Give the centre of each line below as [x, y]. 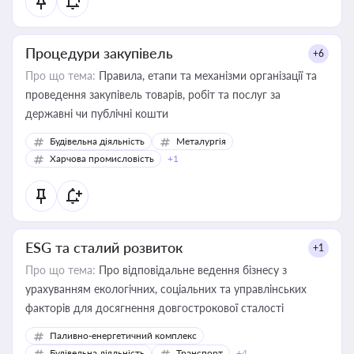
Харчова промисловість [102, 158]
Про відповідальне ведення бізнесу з [191, 270]
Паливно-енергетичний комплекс [123, 335]
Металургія [201, 141]
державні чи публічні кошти [97, 113]
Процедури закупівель [99, 53]
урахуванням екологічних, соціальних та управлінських [166, 289]
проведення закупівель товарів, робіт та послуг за [153, 94]
